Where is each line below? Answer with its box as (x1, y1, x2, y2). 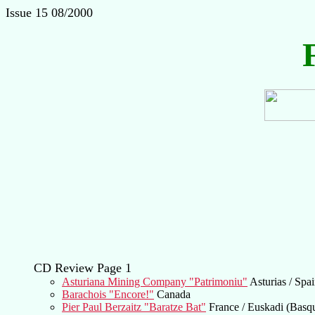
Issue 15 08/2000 (6, 6, 93, 20)
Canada (154, 288, 191, 300)
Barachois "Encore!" (62, 288, 154, 300)
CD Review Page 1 (34, 260, 131, 275)
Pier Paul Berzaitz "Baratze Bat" (62, 300, 206, 313)
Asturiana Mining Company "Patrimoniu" (62, 275, 247, 288)
